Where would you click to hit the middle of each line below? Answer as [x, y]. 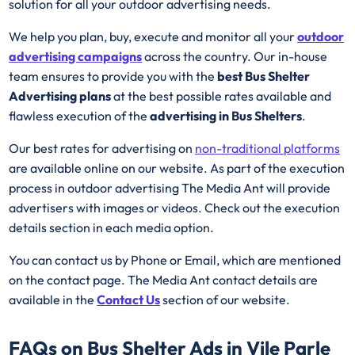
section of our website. [225, 300]
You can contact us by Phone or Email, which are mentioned [175, 260]
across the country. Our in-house [235, 57]
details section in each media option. [113, 228]
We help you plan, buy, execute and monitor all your [153, 37]
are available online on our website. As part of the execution [177, 168]
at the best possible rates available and [221, 96]
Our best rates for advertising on [102, 149]
